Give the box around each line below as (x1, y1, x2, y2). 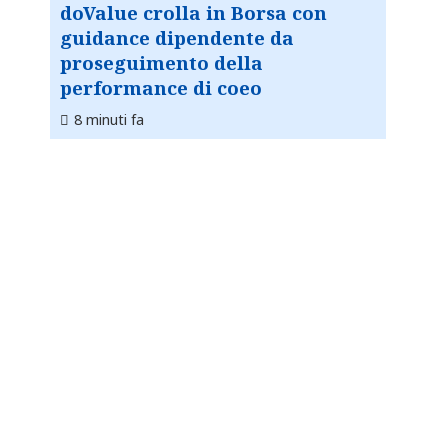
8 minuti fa (74, 110, 144, 130)
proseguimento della (60, 50, 263, 76)
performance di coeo (60, 75, 262, 101)
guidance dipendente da (60, 25, 294, 51)
